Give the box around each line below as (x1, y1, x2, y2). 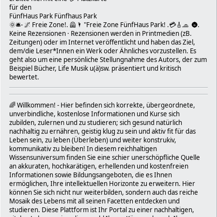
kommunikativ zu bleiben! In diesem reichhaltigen (9, 144, 157, 153)
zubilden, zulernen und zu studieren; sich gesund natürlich (9, 118, 182, 127)
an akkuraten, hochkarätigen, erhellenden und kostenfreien (9, 161, 188, 170)
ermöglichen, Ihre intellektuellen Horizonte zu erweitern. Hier (9, 179, 195, 188)
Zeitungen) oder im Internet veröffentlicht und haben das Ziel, (9, 37, 195, 46)
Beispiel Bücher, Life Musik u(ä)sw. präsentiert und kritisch (9, 63, 181, 73)
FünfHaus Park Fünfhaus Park (9, 11, 97, 20)
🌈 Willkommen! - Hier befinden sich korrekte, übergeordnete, (9, 100, 195, 109)
